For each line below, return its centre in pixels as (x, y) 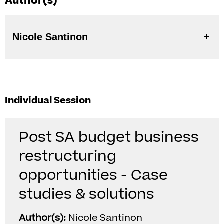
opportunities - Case (93, 175)
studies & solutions (87, 194)
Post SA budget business (109, 137)
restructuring (68, 156)
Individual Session (48, 101)
